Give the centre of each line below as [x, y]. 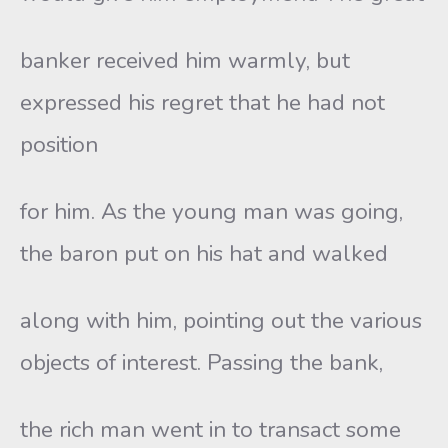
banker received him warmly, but [185, 60]
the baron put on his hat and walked [204, 253]
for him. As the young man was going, [211, 211]
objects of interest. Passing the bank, [201, 362]
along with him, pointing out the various [221, 320]
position [59, 144]
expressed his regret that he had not [202, 102]
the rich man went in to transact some [210, 429]
